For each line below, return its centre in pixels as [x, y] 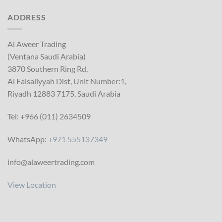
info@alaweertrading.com [51, 162]
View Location [32, 184]
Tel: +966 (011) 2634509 [49, 116]
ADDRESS [27, 17]
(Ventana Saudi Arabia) [47, 56]
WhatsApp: [28, 139]
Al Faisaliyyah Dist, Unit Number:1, [67, 81]
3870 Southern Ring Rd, [48, 69]
